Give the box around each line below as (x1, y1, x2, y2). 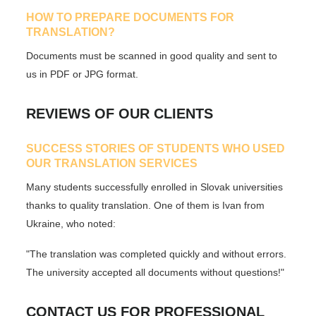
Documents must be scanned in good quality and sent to (26, 49, 278, 61)
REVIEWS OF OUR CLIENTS (26, 106, 214, 122)
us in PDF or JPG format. (26, 68, 139, 80)
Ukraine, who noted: (26, 217, 116, 229)
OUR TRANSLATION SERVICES (26, 157, 198, 170)
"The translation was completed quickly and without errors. (26, 248, 287, 260)
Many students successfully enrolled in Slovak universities (26, 181, 284, 193)
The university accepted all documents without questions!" (26, 266, 285, 278)
